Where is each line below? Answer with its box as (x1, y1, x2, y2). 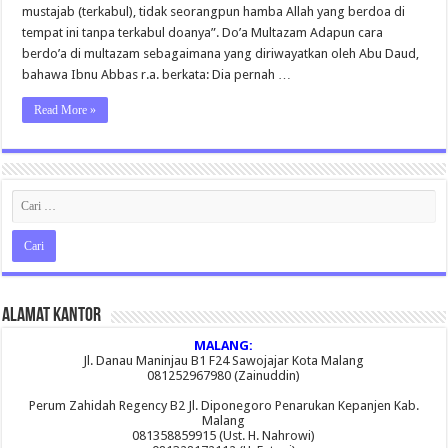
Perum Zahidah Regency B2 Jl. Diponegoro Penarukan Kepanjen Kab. (28, 397, 419, 413)
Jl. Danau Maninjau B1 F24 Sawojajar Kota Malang (83, 352, 365, 368)
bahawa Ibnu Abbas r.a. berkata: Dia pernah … (22, 66, 292, 82)
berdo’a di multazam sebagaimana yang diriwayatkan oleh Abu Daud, (22, 45, 420, 61)
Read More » (34, 102, 97, 117)
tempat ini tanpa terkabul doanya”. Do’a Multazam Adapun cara (22, 24, 384, 40)
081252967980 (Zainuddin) (147, 367, 301, 383)
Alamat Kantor (2, 305, 102, 326)
